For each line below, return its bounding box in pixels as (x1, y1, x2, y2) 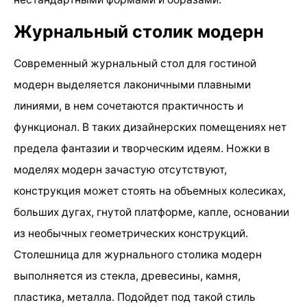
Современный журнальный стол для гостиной (14, 57, 256, 71)
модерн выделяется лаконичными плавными (14, 78, 251, 92)
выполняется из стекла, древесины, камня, (14, 269, 241, 283)
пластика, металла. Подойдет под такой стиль (14, 291, 256, 304)
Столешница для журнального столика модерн (14, 248, 262, 262)
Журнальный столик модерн (14, 21, 264, 42)
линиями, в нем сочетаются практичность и (14, 99, 243, 113)
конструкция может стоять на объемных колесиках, (14, 184, 286, 198)
